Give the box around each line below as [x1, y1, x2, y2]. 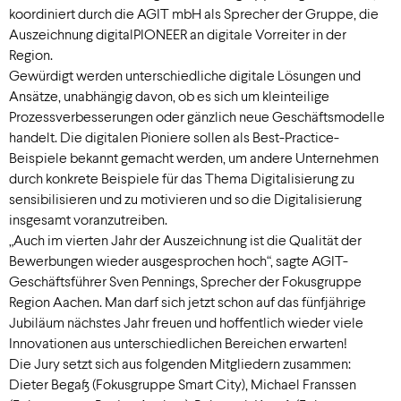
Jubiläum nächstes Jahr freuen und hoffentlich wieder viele [9, 313, 363, 331]
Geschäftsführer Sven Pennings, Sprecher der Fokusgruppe [9, 272, 362, 290]
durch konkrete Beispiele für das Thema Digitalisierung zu [9, 169, 354, 187]
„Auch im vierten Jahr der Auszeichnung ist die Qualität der [9, 231, 362, 249]
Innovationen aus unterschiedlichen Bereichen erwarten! [9, 334, 347, 352]
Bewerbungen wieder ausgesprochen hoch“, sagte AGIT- [9, 252, 348, 269]
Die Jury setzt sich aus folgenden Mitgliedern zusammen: [9, 354, 351, 372]
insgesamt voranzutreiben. [9, 210, 167, 228]
